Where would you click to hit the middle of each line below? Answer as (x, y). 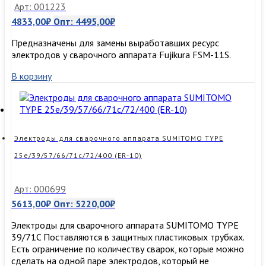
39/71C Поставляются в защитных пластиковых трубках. (128, 237)
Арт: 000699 (40, 189)
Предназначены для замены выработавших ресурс (115, 43)
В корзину (31, 76)
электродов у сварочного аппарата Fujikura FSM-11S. (121, 55)
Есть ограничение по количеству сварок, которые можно (128, 249)
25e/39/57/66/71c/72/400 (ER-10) (78, 156)
